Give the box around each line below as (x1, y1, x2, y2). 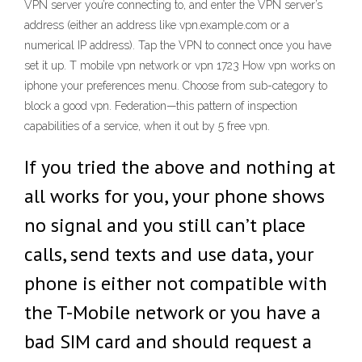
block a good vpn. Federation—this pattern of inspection (24, 99, 297, 112)
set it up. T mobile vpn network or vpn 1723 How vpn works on (24, 59, 335, 72)
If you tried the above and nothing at (24, 154, 335, 179)
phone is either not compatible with (24, 271, 327, 296)
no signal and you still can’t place (24, 213, 305, 238)
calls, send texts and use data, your (24, 242, 314, 267)
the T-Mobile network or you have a (24, 300, 321, 325)
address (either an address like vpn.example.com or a (24, 19, 289, 32)
